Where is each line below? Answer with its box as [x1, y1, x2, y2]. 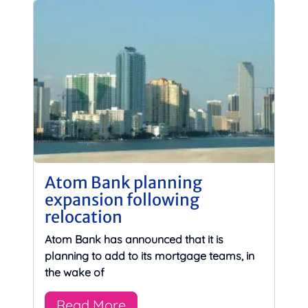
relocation [45, 206, 122, 227]
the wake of [45, 265, 104, 279]
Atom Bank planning [45, 172, 202, 192]
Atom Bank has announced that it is [45, 232, 223, 246]
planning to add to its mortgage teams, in [45, 248, 254, 263]
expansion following [45, 189, 199, 210]
